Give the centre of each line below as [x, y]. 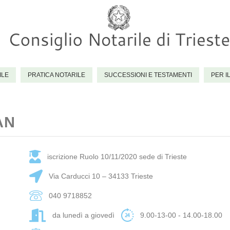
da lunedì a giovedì [84, 215]
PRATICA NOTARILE [56, 75]
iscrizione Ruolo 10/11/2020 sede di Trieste [117, 156]
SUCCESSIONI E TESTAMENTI [148, 75]
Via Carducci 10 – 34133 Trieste [101, 176]
